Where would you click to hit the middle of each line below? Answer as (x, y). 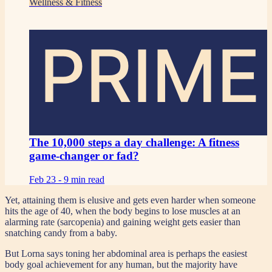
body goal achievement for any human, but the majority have (121, 265)
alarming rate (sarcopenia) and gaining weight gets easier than (123, 222)
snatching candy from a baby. (61, 233)
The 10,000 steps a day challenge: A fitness (134, 143)
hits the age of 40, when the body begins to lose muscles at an (123, 211)
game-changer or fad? (84, 156)
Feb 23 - (46, 180)
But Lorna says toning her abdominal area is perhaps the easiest (126, 254)
